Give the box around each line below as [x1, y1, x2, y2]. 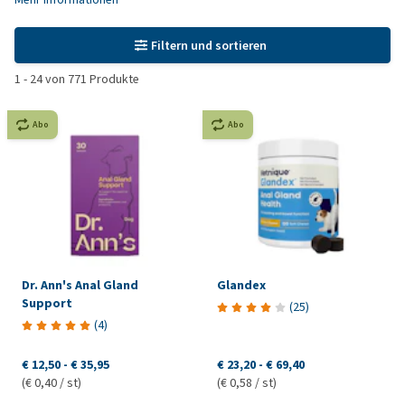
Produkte [87, 71, 139, 88]
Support [22, 294, 72, 312]
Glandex [216, 276, 266, 294]
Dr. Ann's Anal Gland [22, 276, 138, 294]
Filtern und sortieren [150, 36, 267, 54]
